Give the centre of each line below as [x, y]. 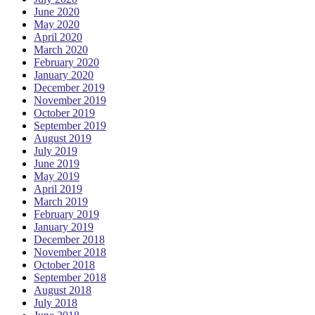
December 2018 [69, 239]
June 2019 [57, 163]
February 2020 [66, 62]
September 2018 [70, 277]
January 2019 [64, 226]
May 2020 [57, 24]
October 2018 [64, 264]
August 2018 [63, 290]
